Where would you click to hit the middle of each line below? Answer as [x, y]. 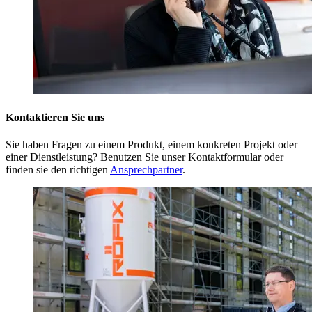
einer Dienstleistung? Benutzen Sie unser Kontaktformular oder [145, 157]
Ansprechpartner [146, 170]
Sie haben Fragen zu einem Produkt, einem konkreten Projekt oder [151, 145]
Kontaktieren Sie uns [55, 117]
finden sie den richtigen [58, 170]
